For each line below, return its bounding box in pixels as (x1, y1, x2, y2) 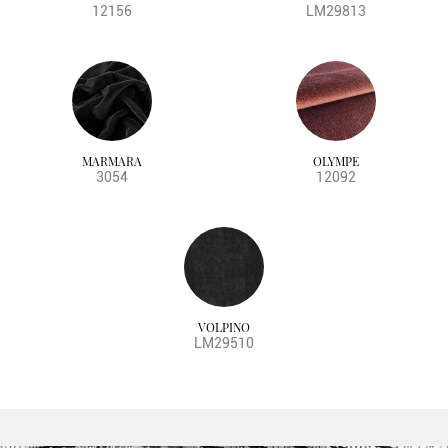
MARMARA (82, 153, 142, 170)
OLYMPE (313, 153, 359, 170)
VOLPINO (198, 319, 250, 336)
